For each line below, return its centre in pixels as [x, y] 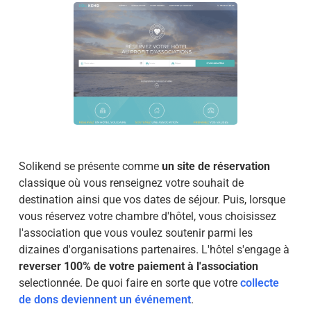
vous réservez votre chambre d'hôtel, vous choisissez [147, 216]
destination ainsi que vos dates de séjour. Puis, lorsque [152, 199]
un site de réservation [214, 166]
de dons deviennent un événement [104, 299]
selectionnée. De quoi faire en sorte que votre [129, 283]
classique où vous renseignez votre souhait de [131, 183]
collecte [259, 283]
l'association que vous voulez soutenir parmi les [135, 233]
